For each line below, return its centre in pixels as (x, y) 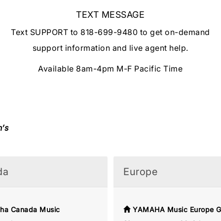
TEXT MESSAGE (110, 14)
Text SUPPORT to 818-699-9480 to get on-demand (110, 32)
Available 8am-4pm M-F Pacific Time (110, 68)
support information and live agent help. (110, 48)
